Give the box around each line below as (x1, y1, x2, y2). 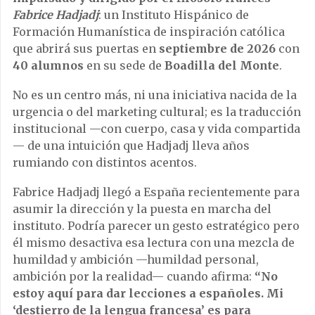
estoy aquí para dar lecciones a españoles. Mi (13, 286, 283, 301)
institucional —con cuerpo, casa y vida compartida (13, 122, 300, 136)
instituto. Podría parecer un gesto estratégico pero (13, 219, 300, 233)
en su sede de (84, 58, 165, 73)
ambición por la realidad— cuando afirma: (13, 269, 255, 284)
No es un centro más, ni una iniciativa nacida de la (13, 88, 297, 103)
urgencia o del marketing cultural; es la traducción (13, 105, 301, 120)
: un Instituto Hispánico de (98, 8, 249, 22)
